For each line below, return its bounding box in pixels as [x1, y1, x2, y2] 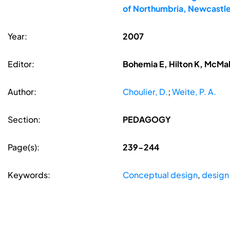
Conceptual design [122, 169, 198, 181]
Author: [8, 86, 36, 98]
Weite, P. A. [171, 86, 216, 98]
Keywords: [8, 169, 50, 181]
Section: [8, 114, 41, 125]
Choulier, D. [122, 86, 168, 98]
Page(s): [8, 142, 40, 153]
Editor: [8, 59, 34, 70]
